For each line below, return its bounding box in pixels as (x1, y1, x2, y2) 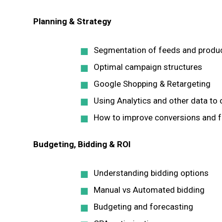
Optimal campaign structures (94, 62, 202, 72)
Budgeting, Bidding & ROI (33, 139, 131, 149)
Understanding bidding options (94, 168, 209, 178)
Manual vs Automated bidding (94, 185, 205, 195)
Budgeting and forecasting (94, 202, 193, 212)
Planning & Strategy (33, 16, 111, 26)
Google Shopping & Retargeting (94, 79, 211, 89)
